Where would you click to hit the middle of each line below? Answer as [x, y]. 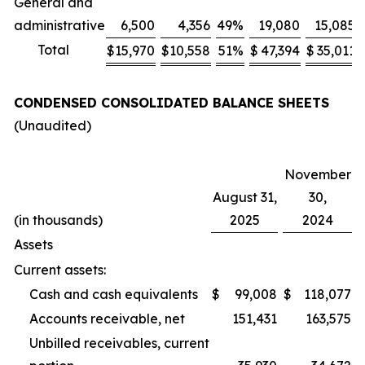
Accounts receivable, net [107, 319]
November [317, 174]
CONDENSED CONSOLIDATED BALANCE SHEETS [172, 103]
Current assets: [60, 270]
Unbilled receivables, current [119, 343]
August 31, [244, 197]
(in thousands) [58, 220]
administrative [59, 25]
